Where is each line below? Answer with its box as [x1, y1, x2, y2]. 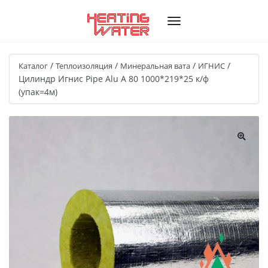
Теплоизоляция [56, 60, 112, 71]
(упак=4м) [19, 86, 57, 98]
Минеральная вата [120, 60, 190, 71]
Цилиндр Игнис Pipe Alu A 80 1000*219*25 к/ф [19, 73, 209, 84]
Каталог [19, 60, 48, 71]
